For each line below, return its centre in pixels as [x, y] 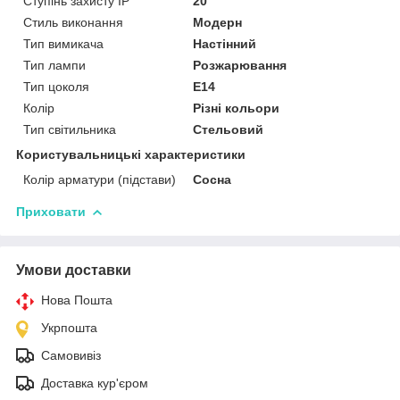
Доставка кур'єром [95, 383]
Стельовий [229, 129]
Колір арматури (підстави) [100, 179]
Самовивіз [71, 355]
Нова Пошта [77, 300]
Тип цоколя [56, 86]
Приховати [51, 211]
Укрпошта [69, 327]
